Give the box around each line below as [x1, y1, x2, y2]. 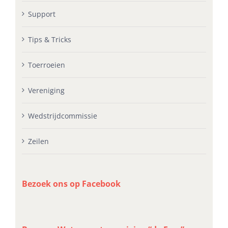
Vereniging [28, 85, 65, 95]
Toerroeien [28, 60, 66, 70]
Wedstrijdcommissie [28, 110, 98, 121]
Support [28, 9, 56, 19]
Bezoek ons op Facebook [22, 178, 121, 189]
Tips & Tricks [28, 34, 72, 44]
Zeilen [28, 136, 49, 146]
